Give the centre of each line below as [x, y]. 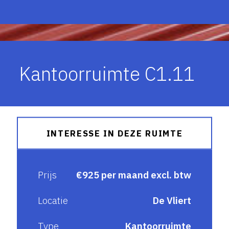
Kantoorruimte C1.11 [107, 74]
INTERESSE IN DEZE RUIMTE [114, 133]
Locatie [53, 200]
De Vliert [171, 200]
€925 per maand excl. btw [133, 175]
